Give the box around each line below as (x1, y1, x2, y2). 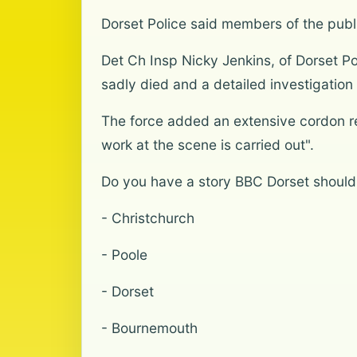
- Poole (101, 246, 147, 263)
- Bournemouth (101, 320, 198, 336)
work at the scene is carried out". (101, 136, 314, 153)
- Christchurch (101, 210, 194, 226)
